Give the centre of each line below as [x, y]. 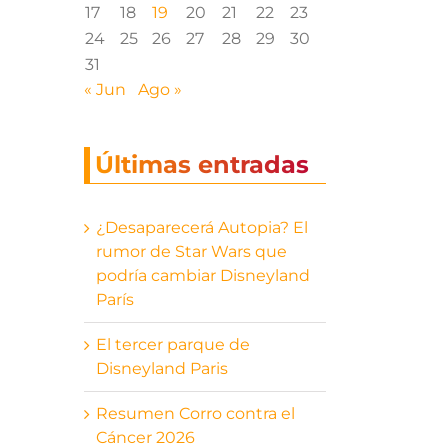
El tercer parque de [172, 344]
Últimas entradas [201, 165]
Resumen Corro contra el [195, 413]
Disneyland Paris [161, 368]
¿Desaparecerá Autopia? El [201, 227]
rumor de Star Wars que [191, 251]
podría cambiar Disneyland [202, 275]
